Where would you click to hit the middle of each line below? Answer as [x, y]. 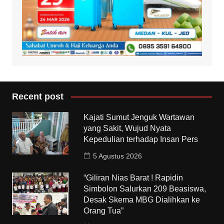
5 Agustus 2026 [118, 156]
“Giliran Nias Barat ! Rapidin [133, 177]
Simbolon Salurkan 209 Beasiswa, [145, 188]
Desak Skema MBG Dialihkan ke [142, 199]
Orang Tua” [104, 210]
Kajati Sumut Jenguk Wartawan [139, 117]
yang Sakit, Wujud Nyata [127, 128]
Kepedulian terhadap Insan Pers [141, 139]
